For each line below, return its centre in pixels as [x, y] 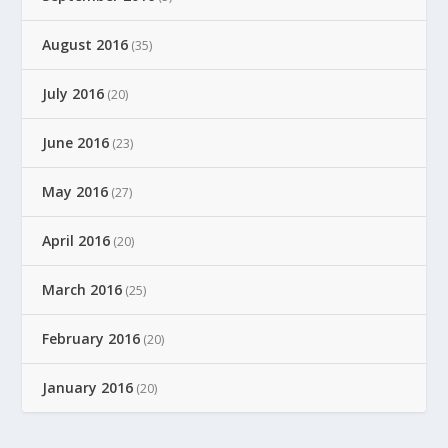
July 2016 [73, 93]
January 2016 [88, 387]
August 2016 [85, 44]
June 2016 [76, 142]
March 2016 [82, 289]
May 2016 [75, 191]
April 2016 [76, 240]
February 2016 [91, 338]
